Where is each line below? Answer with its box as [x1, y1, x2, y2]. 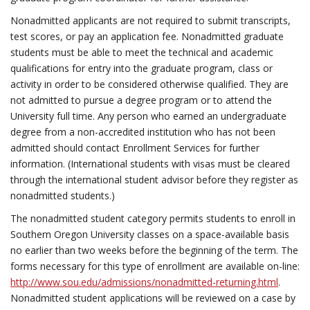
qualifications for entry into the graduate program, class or [10, 62, 273, 75]
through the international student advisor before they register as [10, 173, 298, 186]
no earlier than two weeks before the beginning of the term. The [10, 244, 298, 257]
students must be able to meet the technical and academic [10, 46, 273, 59]
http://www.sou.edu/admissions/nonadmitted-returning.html [10, 275, 278, 289]
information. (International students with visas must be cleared [10, 157, 290, 170]
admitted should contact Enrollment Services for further [10, 141, 259, 154]
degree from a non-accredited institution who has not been [10, 125, 275, 138]
